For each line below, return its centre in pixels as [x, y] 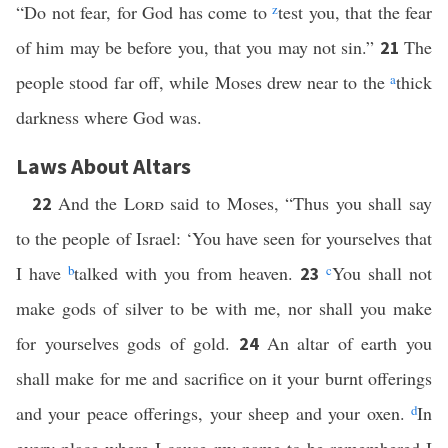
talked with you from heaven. [187, 273]
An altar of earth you [349, 343]
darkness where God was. [109, 117]
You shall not [382, 273]
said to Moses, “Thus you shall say [298, 203]
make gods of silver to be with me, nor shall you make [224, 308]
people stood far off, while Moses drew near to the [203, 82]
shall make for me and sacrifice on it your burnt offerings [224, 378]
